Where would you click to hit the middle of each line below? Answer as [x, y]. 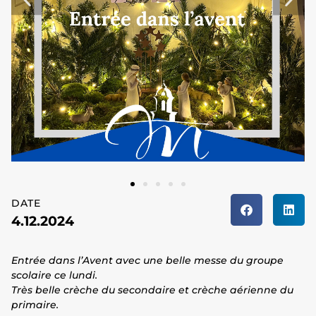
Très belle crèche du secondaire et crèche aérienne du [152, 290]
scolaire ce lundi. [54, 275]
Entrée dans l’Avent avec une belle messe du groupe [147, 261]
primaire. [35, 305]
